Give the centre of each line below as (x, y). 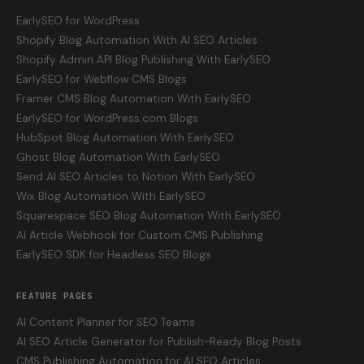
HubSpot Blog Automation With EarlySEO (125, 138)
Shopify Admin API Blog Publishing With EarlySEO (143, 60)
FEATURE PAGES (55, 296)
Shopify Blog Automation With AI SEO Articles (137, 40)
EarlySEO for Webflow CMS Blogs (102, 79)
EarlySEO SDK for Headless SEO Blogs (114, 255)
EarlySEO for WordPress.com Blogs (107, 118)
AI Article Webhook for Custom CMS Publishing (140, 235)
